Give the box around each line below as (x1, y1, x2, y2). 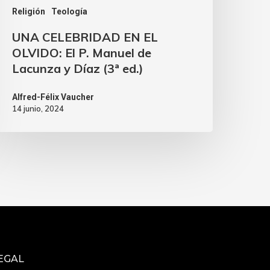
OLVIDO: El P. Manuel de (12, 45, 152, 61)
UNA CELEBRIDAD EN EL (12, 30, 159, 45)
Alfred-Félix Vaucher (12, 92, 95, 102)
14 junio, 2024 (12, 104, 64, 114)
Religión (12, 7, 46, 17)
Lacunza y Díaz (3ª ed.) (12, 61, 144, 77)
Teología (51, 7, 88, 17)
